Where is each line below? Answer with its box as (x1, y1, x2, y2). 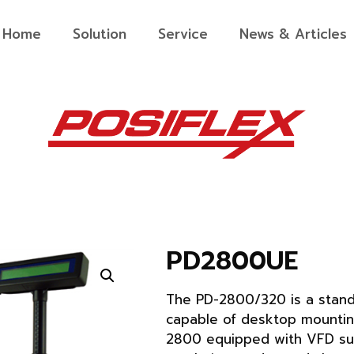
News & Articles (239, 24, 347, 44)
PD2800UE (165, 242, 298, 281)
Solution (72, 24, 126, 44)
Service (157, 24, 208, 44)
